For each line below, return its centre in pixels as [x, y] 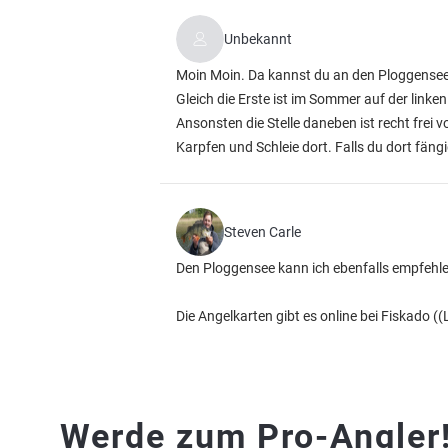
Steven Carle [262, 232]
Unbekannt [258, 39]
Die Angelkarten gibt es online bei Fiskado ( [307, 316]
